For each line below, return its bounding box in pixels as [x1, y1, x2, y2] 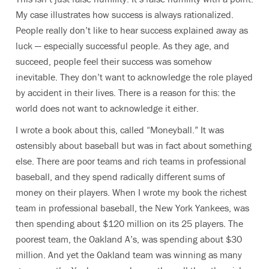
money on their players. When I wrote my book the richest [16, 186, 247, 198]
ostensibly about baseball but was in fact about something [16, 139, 252, 151]
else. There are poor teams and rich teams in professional [16, 155, 246, 167]
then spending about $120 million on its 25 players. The [16, 217, 243, 229]
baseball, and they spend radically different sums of [16, 171, 225, 183]
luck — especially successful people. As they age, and [16, 40, 229, 52]
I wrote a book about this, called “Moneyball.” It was [16, 124, 224, 136]
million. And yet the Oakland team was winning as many [16, 249, 242, 261]
